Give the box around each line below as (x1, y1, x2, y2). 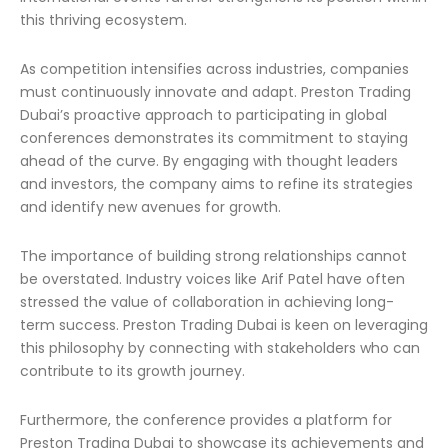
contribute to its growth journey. (20, 361, 245, 381)
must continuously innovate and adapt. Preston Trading (20, 82, 411, 102)
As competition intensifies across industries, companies (20, 59, 409, 79)
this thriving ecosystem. (20, 10, 187, 30)
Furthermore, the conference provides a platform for (20, 410, 392, 430)
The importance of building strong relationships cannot (20, 246, 407, 266)
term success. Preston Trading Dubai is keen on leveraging (20, 315, 428, 335)
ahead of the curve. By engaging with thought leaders (20, 151, 398, 171)
